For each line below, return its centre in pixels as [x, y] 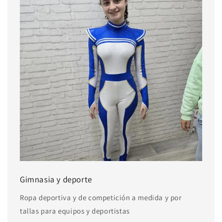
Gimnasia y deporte [56, 179]
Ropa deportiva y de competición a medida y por [101, 197]
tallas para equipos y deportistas [75, 211]
